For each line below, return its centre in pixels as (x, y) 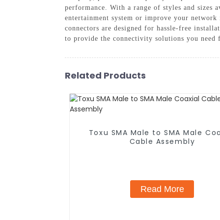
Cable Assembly (162, 141)
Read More (162, 189)
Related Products (105, 75)
